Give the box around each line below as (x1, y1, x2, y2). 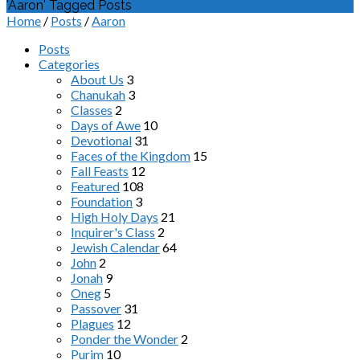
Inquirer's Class (71, 224, 155, 239)
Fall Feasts (71, 163, 129, 178)
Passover (71, 301, 121, 316)
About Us (71, 72, 124, 87)
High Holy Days (71, 209, 158, 224)
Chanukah (71, 87, 125, 102)
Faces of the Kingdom (71, 148, 190, 163)
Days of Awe (71, 117, 141, 133)
